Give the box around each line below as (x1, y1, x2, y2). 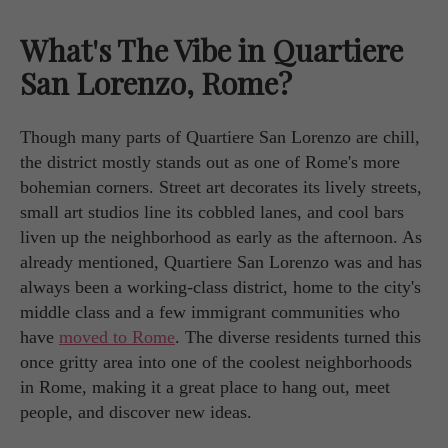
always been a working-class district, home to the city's (20, 276, 421, 297)
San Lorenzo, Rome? (20, 62, 292, 103)
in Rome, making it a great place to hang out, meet (20, 376, 390, 397)
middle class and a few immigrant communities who (20, 301, 400, 322)
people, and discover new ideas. (20, 401, 252, 422)
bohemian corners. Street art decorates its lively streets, (20, 176, 422, 197)
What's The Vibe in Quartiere (20, 29, 403, 70)
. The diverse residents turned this (175, 326, 421, 347)
